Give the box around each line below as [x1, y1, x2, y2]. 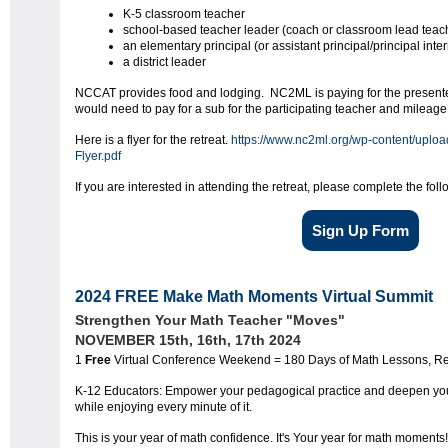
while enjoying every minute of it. [75, 400, 252, 415]
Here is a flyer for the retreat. [75, 132, 231, 147]
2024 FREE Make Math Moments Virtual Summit [75, 288, 433, 306]
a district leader [123, 54, 209, 69]
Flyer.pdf [75, 148, 121, 163]
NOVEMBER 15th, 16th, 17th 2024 [75, 332, 301, 349]
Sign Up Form [311, 221, 409, 239]
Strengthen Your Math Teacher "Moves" [75, 312, 345, 329]
